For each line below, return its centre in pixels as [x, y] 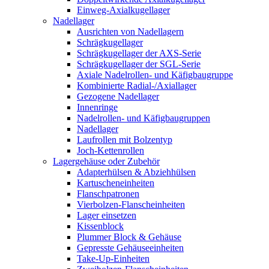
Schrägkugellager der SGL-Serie [139, 64]
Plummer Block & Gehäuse [129, 237]
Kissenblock [100, 226]
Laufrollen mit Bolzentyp [125, 139]
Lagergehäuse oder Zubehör [106, 161]
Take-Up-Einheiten [113, 258]
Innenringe [97, 107]
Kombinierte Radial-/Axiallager [137, 85]
